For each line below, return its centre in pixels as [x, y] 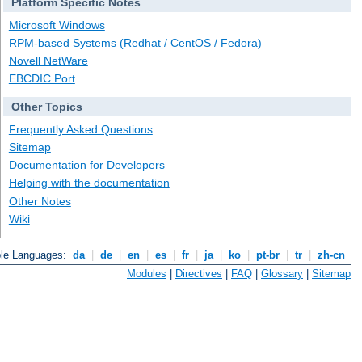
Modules [147, 273]
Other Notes [40, 201]
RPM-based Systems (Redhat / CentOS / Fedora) [135, 42]
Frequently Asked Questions [80, 129]
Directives [199, 273]
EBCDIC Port [42, 79]
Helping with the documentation [89, 183]
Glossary [282, 273]
